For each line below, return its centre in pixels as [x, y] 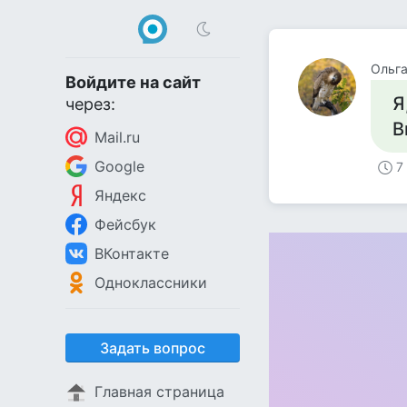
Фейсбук [125, 224]
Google [119, 166]
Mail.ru [117, 137]
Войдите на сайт [133, 82]
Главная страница [159, 392]
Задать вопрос [153, 348]
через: [90, 104]
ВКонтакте [132, 253]
